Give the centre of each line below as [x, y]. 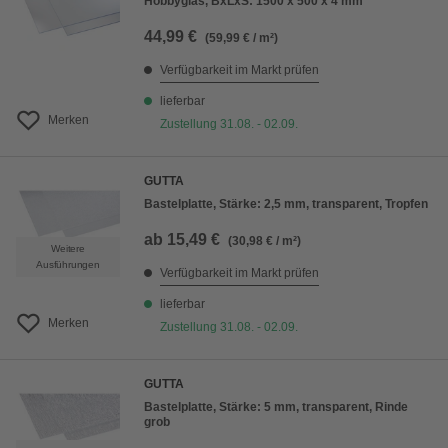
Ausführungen [68, 264]
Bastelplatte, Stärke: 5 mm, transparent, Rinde [276, 407]
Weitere [68, 248]
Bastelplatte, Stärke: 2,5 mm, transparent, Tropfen [286, 204]
